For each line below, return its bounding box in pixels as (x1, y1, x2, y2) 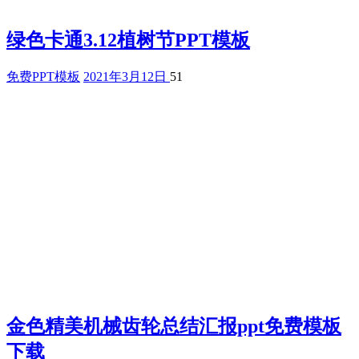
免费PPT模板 (6, 69, 80, 83)
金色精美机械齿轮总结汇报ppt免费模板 (6, 315, 341, 337)
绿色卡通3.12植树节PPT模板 (6, 29, 250, 50)
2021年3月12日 (83, 69, 170, 83)
